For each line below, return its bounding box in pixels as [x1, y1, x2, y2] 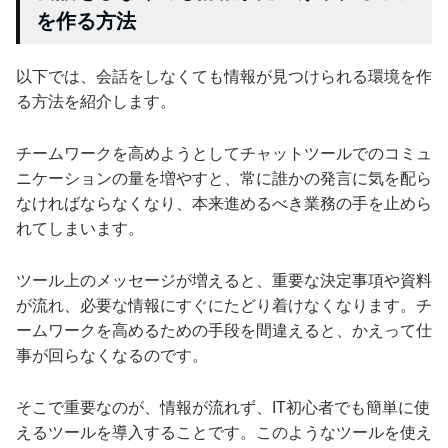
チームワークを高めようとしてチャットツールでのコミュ [16, 144, 432, 162]
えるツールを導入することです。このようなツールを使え [16, 423, 432, 441]
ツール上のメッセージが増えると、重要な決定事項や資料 [16, 271, 432, 289]
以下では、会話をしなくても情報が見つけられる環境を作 [16, 67, 432, 85]
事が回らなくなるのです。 [16, 346, 208, 364]
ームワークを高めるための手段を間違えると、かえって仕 [16, 321, 432, 339]
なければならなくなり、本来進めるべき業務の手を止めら [16, 194, 432, 212]
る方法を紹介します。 [16, 92, 176, 110]
